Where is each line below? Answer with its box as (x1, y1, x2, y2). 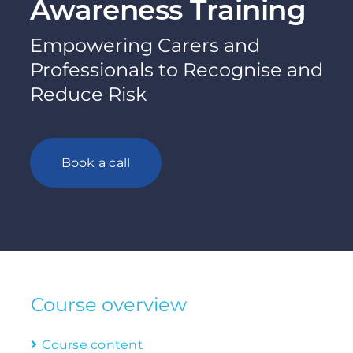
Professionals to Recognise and (29, 58, 323, 81)
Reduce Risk (29, 83, 147, 106)
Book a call (61, 155, 131, 170)
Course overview (30, 293, 187, 317)
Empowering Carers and (29, 34, 260, 57)
